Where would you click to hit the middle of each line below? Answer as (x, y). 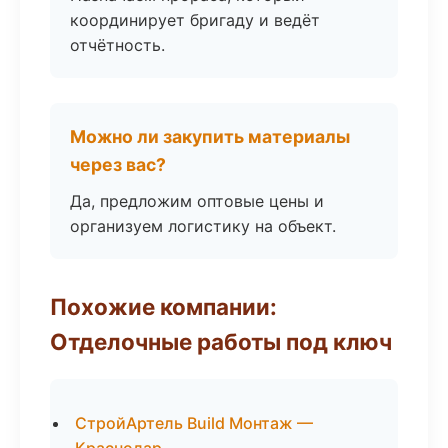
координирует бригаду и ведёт (195, 20)
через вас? (118, 164)
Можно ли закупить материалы (210, 136)
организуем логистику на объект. (203, 226)
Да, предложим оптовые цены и (197, 201)
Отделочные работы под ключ (221, 341)
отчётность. (117, 45)
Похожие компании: (163, 306)
